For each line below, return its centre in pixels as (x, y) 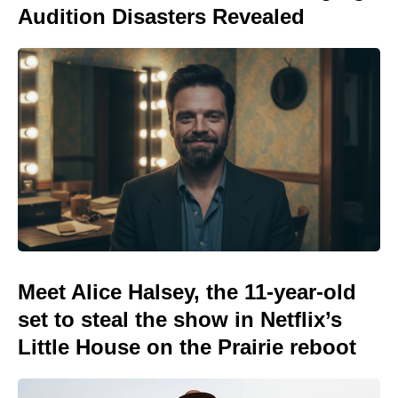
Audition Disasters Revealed (161, 16)
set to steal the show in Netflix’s (180, 319)
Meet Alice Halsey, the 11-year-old (187, 292)
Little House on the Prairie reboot (187, 347)
